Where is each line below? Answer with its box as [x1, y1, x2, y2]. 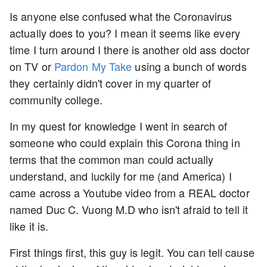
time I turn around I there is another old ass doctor [10, 42, 250, 57]
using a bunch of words [132, 58, 247, 74]
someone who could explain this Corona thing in [10, 135, 240, 150]
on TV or [10, 58, 54, 74]
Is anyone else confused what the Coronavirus [10, 8, 232, 24]
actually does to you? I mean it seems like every [10, 25, 240, 41]
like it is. [10, 218, 52, 234]
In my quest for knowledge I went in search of [10, 118, 228, 133]
